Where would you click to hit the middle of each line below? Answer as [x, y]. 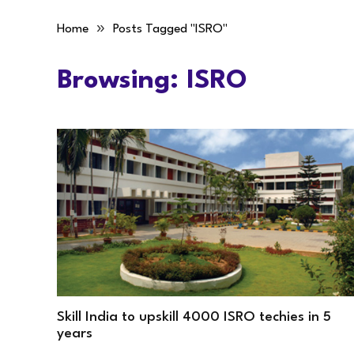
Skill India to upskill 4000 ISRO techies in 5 [194, 317]
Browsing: [122, 81]
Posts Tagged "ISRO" [170, 29]
